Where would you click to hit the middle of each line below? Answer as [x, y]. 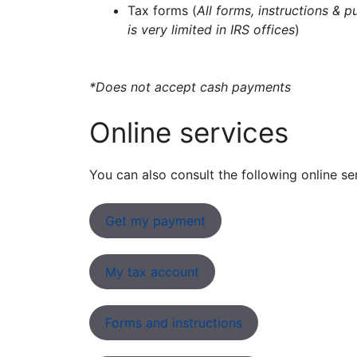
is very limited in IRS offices [211, 29]
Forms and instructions [174, 323]
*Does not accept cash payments [190, 87]
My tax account [152, 272]
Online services [189, 132]
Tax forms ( [162, 10]
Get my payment [155, 221]
